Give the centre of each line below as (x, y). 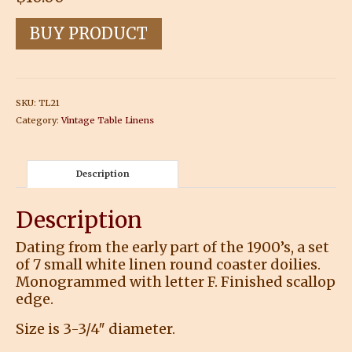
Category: (38, 120)
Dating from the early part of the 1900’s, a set (172, 247)
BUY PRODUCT (89, 33)
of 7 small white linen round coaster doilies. (168, 264)
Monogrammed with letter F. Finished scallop (176, 281)
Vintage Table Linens (108, 120)
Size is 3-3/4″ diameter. (95, 328)
